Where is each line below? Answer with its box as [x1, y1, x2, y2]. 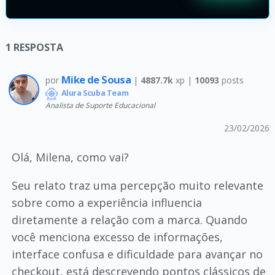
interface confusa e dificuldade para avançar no [11, 246, 263, 261]
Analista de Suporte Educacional [45, 99, 155, 110]
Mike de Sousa [61, 72, 133, 87]
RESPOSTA [13, 41, 63, 54]
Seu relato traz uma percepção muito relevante [11, 177, 263, 193]
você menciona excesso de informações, [11, 229, 223, 244]
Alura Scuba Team [59, 88, 129, 98]
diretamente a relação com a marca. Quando [11, 212, 247, 227]
